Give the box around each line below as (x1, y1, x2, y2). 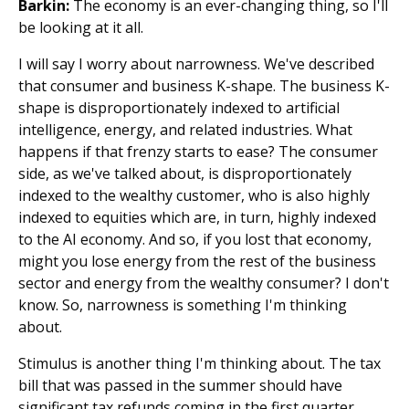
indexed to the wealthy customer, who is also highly (18, 185, 370, 205)
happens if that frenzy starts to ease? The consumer (18, 142, 378, 162)
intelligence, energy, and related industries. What (18, 120, 352, 140)
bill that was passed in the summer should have (18, 375, 342, 395)
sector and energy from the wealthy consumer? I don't (18, 273, 389, 293)
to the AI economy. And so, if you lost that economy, (18, 229, 372, 249)
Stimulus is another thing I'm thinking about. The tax (18, 353, 381, 373)
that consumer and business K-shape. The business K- (18, 76, 390, 96)
